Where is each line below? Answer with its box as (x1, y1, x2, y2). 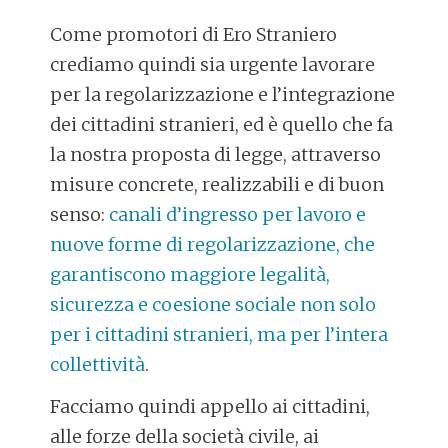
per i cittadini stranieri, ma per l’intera (50, 323, 389, 347)
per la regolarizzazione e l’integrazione (50, 83, 396, 107)
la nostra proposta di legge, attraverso (50, 143, 382, 167)
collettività (50, 353, 146, 377)
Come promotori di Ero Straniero (50, 23, 338, 47)
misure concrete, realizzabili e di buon (50, 173, 385, 197)
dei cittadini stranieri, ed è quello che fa (50, 113, 394, 137)
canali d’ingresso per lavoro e (109, 203, 367, 227)
